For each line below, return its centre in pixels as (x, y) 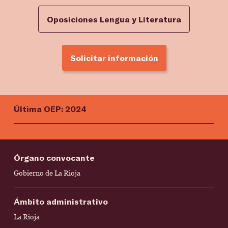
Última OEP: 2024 (50, 109)
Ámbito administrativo (61, 201)
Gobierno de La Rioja (47, 173)
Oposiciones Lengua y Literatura (114, 19)
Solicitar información (114, 58)
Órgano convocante (54, 158)
